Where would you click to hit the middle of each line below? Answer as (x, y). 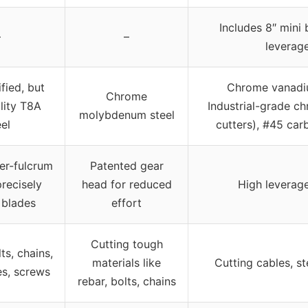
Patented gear (126, 165)
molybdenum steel (126, 114)
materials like (126, 262)
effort (126, 202)
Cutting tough (126, 244)
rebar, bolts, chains (126, 281)
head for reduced (126, 184)
